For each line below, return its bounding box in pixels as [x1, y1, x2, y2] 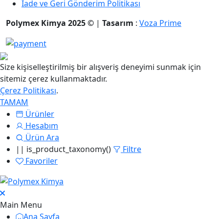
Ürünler [25, 109, 54, 120]
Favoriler [25, 155, 58, 167]
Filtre [123, 144, 141, 155]
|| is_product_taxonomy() [16, 144, 113, 155]
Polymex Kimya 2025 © [6, 18, 94, 29]
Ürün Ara [25, 132, 59, 143]
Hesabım [25, 120, 58, 131]
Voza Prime [139, 18, 181, 29]
